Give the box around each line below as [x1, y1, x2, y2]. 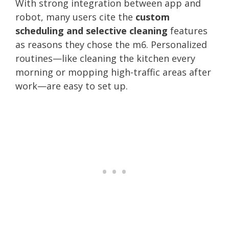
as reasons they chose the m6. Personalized [15, 38, 207, 51]
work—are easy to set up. [15, 79, 128, 92]
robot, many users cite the [15, 10, 135, 23]
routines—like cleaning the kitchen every [15, 52, 195, 64]
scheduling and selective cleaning [15, 24, 168, 37]
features [168, 24, 208, 37]
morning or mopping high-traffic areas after [15, 65, 211, 78]
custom [135, 10, 170, 23]
